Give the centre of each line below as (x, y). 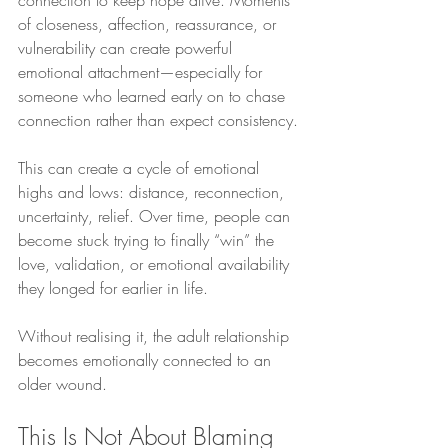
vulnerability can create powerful (127, 47)
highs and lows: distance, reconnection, (153, 191)
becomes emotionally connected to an (147, 359)
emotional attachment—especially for (142, 71)
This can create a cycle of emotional (141, 167)
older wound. (62, 383)
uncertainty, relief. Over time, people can (156, 215)
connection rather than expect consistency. (158, 119)
